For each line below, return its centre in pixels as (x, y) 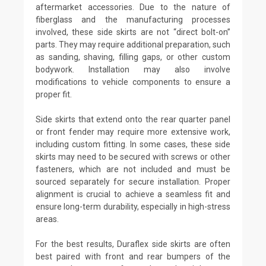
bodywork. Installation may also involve (133, 69)
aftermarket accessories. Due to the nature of (133, 7)
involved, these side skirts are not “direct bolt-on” (133, 32)
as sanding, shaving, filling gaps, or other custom (133, 57)
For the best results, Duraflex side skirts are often (133, 244)
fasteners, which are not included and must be (133, 169)
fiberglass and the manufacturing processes (133, 19)
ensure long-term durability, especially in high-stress (133, 206)
